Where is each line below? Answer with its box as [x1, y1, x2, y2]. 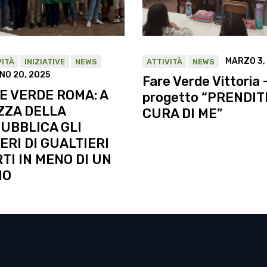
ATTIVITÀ [147, 57, 182, 66]
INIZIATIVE [24, 57, 65, 66]
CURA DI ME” [142, 105, 223, 122]
